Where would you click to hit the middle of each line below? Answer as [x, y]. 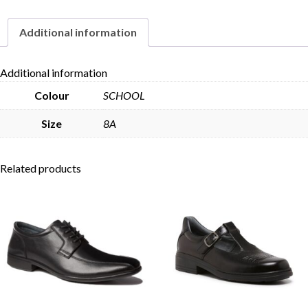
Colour [52, 95]
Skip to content [189, 58]
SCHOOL [124, 95]
